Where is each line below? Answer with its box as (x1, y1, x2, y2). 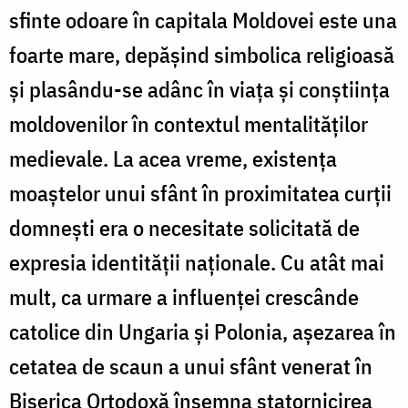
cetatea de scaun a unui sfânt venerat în (9, 351, 372, 381)
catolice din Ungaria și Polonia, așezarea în (9, 316, 396, 346)
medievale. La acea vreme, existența (9, 143, 337, 173)
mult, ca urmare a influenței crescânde (9, 281, 359, 311)
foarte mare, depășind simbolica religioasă (9, 39, 394, 69)
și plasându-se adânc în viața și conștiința (9, 74, 390, 104)
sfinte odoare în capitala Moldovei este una (9, 5, 397, 35)
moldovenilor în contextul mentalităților (9, 108, 368, 138)
